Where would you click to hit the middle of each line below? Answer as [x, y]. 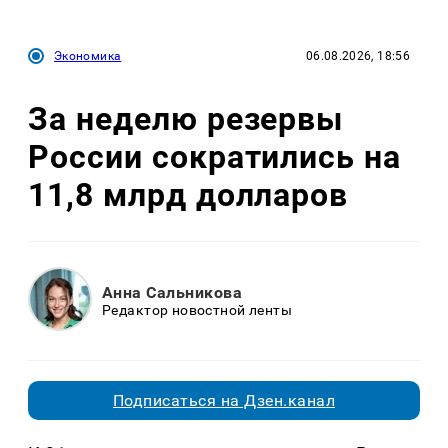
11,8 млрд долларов [188, 195]
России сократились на [215, 157]
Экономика [88, 55]
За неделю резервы [186, 119]
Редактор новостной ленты [197, 310]
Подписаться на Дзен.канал [224, 400]
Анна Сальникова [172, 293]
